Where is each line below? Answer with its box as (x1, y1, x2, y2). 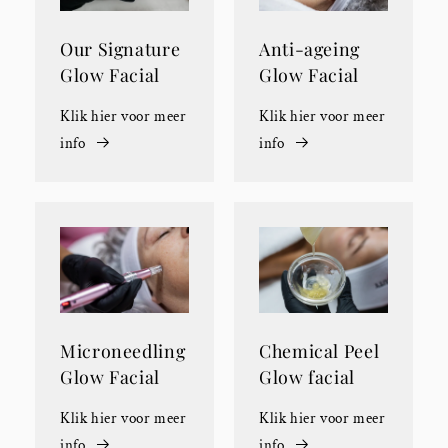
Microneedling (60, 338, 186, 362)
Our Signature (60, 36, 181, 60)
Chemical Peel (259, 338, 380, 362)
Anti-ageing (259, 36, 360, 60)
